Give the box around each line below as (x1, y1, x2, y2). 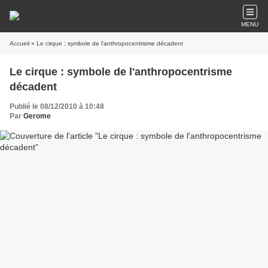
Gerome (23, 112, 51, 120)
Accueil (10, 40, 29, 47)
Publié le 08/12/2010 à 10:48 (10, 102, 104, 111)
